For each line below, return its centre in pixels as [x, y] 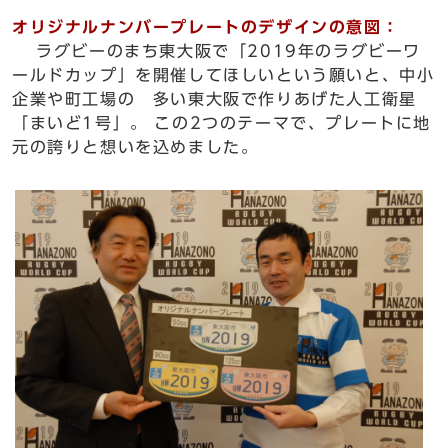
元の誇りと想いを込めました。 [135, 147]
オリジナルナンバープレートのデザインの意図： [206, 27]
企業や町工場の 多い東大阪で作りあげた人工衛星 [214, 99]
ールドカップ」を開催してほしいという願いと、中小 [223, 75]
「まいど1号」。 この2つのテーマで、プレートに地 [221, 123]
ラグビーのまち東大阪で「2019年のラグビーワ [216, 51]
